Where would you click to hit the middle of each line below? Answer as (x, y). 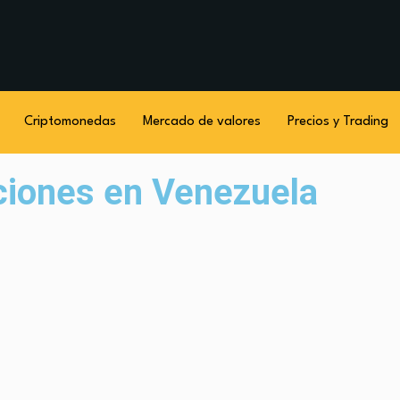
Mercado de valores (201, 121)
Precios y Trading (337, 121)
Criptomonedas (70, 121)
